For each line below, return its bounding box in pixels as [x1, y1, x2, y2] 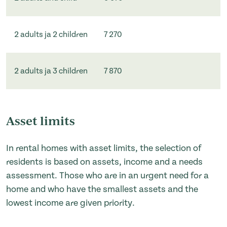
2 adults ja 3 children [14, 66, 88, 75]
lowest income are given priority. [6, 198, 135, 209]
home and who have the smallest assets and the [6, 184, 198, 195]
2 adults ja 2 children [14, 29, 88, 39]
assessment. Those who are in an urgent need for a [6, 170, 209, 181]
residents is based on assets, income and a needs [6, 157, 203, 168]
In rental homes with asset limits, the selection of [6, 143, 201, 154]
